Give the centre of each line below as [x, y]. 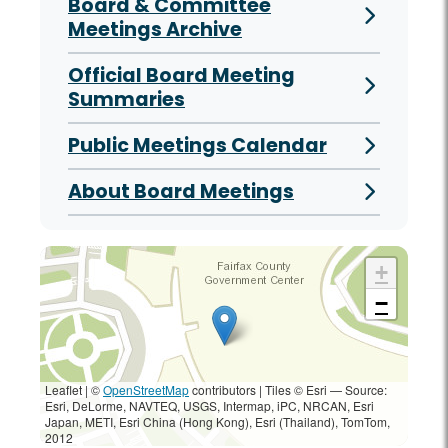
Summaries [126, 100]
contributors [224, 390]
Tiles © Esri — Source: [324, 390]
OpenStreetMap [146, 390]
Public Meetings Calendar [197, 146]
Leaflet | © [74, 390]
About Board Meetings [181, 192]
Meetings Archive [155, 30]
